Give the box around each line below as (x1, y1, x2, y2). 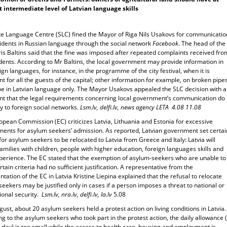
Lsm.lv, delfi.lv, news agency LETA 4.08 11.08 (80, 103, 201, 111)
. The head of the (178, 39, 225, 48)
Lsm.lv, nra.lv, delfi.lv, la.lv (42, 190, 112, 199)
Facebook (153, 39, 178, 48)
